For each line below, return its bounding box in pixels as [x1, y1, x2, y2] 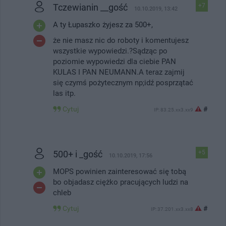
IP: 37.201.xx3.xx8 [151, 206, 193, 212]
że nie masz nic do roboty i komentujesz [53, 35, 189, 45]
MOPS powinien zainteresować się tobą [53, 166, 186, 176]
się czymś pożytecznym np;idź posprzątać [53, 78, 193, 87]
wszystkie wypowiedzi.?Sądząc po [53, 46, 167, 55]
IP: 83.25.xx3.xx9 [154, 106, 193, 112]
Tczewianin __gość [53, 2, 128, 13]
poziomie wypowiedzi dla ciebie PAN [53, 56, 176, 66]
